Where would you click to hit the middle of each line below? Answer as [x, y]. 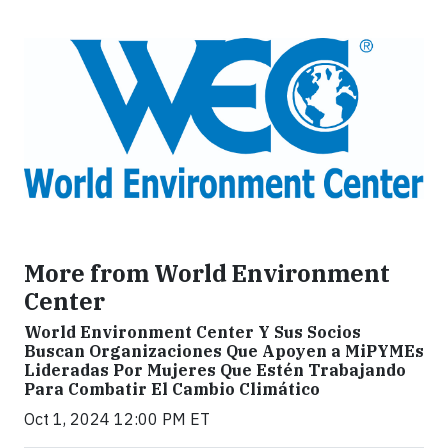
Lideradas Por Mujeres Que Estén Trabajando [215, 370]
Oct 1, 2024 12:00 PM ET [117, 419]
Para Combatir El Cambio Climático [172, 389]
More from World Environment [207, 273]
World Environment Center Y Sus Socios [192, 332]
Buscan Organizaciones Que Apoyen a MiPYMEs [224, 351]
